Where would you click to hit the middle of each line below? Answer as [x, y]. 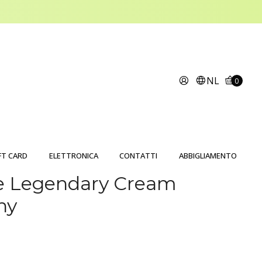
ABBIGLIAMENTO [208, 156]
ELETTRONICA [73, 156]
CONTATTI [139, 156]
